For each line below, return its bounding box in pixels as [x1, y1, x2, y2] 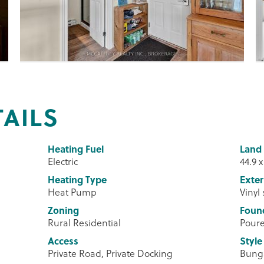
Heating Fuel [47, 142, 104, 156]
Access [47, 234, 78, 247]
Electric [47, 154, 78, 168]
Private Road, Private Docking [47, 246, 173, 260]
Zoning [47, 203, 79, 217]
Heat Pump [47, 185, 97, 199]
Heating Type [47, 173, 107, 186]
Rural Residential [47, 216, 121, 229]
